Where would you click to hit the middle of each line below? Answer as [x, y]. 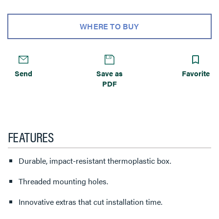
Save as [109, 73]
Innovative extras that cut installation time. [90, 202]
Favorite [196, 73]
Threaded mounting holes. [63, 181]
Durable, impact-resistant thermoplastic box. [95, 161]
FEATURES [31, 136]
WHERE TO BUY [109, 26]
